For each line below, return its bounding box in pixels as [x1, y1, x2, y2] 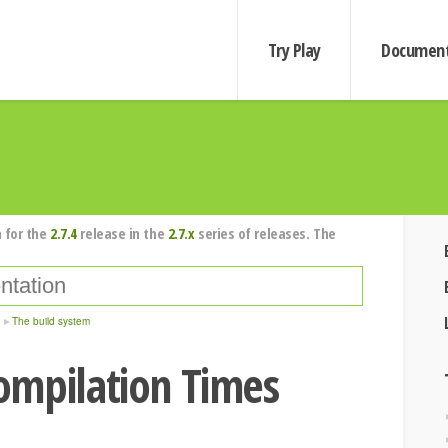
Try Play [267, 38, 321, 62]
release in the [76, 223, 168, 243]
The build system [12, 314, 90, 328]
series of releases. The [194, 223, 336, 243]
